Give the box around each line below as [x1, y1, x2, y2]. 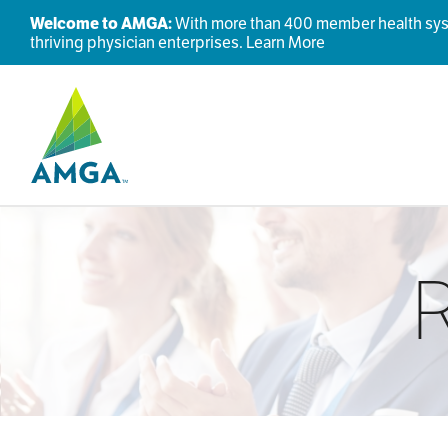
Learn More [245, 31, 325, 53]
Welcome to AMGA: [29, 12, 172, 34]
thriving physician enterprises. [29, 31, 246, 53]
